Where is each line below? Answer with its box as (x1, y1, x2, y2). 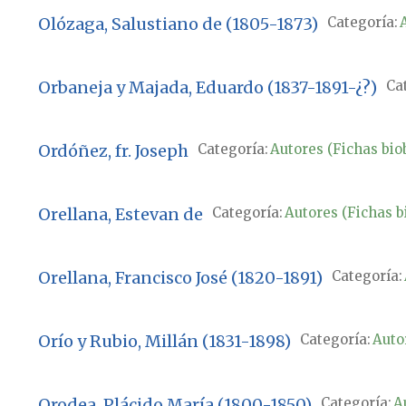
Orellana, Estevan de (37, 204, 203, 226)
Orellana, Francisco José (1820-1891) (37, 267, 323, 289)
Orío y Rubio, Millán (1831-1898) (37, 331, 291, 353)
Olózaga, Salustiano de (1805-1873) (37, 14, 318, 35)
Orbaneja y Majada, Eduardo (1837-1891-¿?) (37, 77, 377, 99)
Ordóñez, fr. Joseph (37, 140, 188, 162)
